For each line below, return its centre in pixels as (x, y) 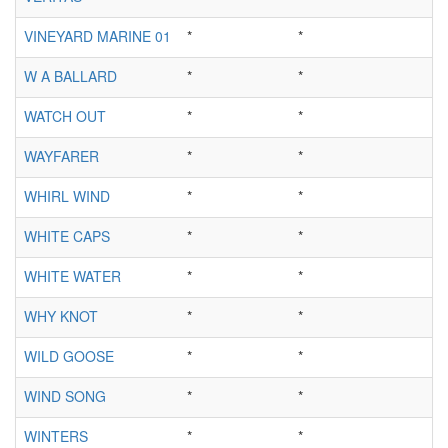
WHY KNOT (61, 315)
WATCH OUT (65, 115)
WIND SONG (65, 395)
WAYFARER (61, 155)
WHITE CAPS (67, 235)
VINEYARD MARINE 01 (97, 35)
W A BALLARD (70, 75)
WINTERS (56, 435)
